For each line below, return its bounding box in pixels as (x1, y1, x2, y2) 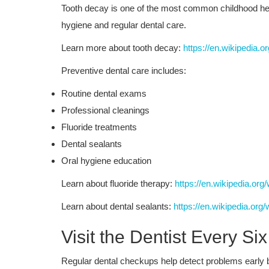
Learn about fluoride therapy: (61, 178, 175, 189)
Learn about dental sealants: (61, 201, 174, 211)
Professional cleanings (61, 104, 150, 115)
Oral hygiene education (61, 155, 151, 166)
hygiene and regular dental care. (61, 19, 186, 30)
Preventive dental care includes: (61, 65, 186, 76)
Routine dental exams (61, 88, 147, 98)
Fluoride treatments (61, 121, 137, 132)
